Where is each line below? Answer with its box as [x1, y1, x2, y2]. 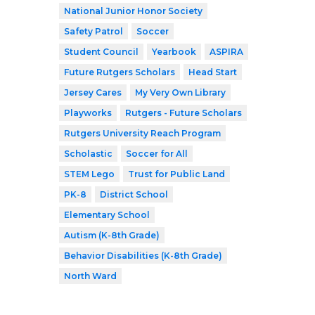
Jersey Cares [64, 86, 122, 98]
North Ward [64, 270, 117, 281]
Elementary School [64, 209, 150, 220]
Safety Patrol [64, 25, 123, 37]
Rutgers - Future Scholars [125, 107, 242, 118]
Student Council [64, 46, 139, 57]
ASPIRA [210, 46, 243, 57]
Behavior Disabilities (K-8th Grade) [64, 250, 222, 261]
